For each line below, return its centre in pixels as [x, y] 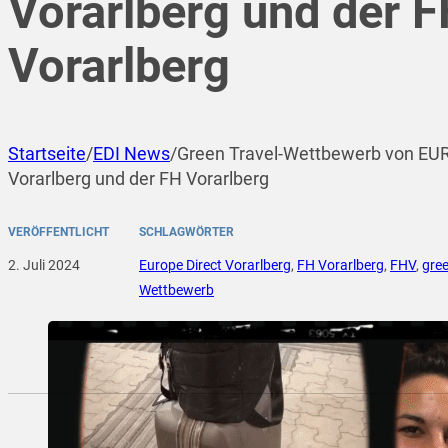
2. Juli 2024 [44, 264]
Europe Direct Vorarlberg [215, 264]
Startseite [47, 153]
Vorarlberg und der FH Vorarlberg [138, 178]
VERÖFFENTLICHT [58, 231]
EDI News [131, 153]
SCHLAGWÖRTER [186, 231]
